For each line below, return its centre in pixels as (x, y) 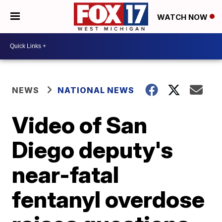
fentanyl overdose (109, 199)
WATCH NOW (183, 17)
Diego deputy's (93, 149)
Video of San (80, 125)
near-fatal (66, 174)
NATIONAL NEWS (96, 90)
